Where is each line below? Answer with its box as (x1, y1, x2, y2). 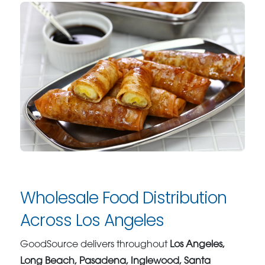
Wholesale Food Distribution (20, 186, 227, 209)
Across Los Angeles (20, 208, 164, 232)
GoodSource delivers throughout (20, 240, 170, 250)
